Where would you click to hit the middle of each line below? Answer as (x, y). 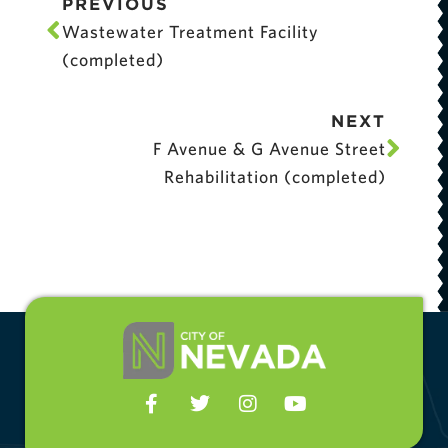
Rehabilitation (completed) (275, 177)
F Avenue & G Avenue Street (270, 149)
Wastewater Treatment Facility (190, 31)
